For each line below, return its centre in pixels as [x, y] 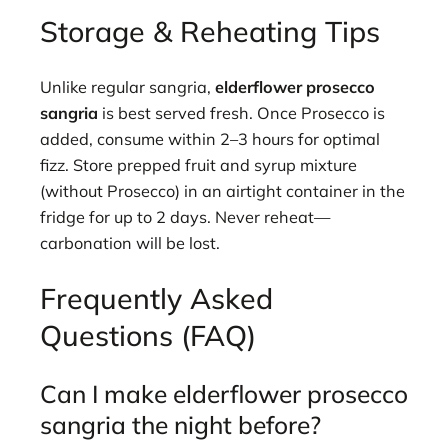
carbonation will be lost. [130, 242]
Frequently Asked [156, 297]
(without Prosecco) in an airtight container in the [222, 190]
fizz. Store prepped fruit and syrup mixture [198, 164]
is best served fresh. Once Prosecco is [241, 112]
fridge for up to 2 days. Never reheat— [185, 216]
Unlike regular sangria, [127, 86]
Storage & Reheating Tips [210, 31]
